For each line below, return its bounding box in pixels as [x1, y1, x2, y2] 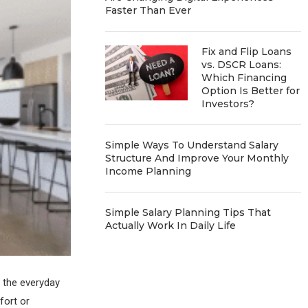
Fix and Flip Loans [201, 45, 292, 58]
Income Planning [105, 165, 192, 177]
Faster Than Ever [105, 4, 192, 16]
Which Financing [201, 71, 287, 84]
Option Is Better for [201, 85, 300, 97]
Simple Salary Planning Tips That [105, 206, 272, 219]
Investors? [201, 98, 255, 110]
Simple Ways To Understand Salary [105, 139, 279, 151]
